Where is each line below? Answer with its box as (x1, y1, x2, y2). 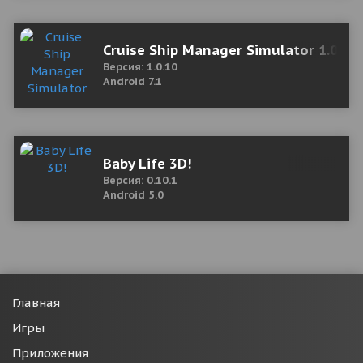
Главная (12, 295, 60, 310)
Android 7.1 (103, 75, 162, 88)
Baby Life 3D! (103, 155, 192, 173)
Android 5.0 (103, 188, 164, 202)
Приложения (12, 345, 88, 361)
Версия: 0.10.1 (103, 173, 177, 187)
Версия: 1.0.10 (103, 60, 177, 74)
